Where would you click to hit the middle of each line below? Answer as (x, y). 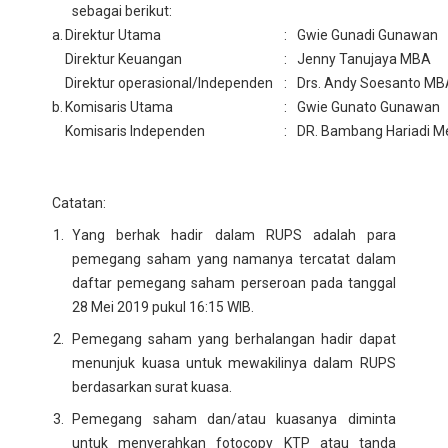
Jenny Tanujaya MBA (364, 58)
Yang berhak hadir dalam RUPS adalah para (234, 234)
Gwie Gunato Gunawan (369, 106)
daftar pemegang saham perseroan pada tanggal (234, 282)
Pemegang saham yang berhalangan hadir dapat (234, 338)
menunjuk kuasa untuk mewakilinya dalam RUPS (234, 362)
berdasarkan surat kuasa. (152, 386)
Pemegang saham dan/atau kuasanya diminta (234, 418)
